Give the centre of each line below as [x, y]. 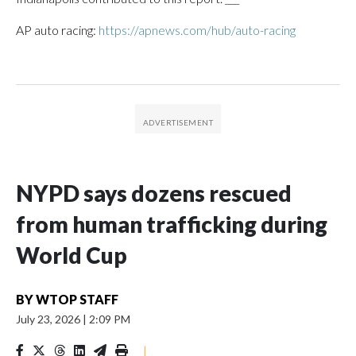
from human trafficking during [172, 224]
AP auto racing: [57, 30]
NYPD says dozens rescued [154, 193]
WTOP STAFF [77, 299]
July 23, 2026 [49, 319]
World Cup [72, 255]
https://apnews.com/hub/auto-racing [197, 30]
